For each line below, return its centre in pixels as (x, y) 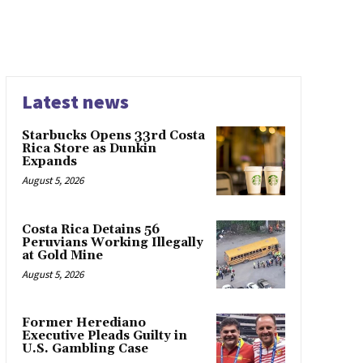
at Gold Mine (62, 255)
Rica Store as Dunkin (89, 149)
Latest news (75, 102)
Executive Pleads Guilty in (104, 336)
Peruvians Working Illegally (112, 242)
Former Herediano (83, 323)
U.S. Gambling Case (85, 349)
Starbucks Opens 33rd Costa (113, 136)
